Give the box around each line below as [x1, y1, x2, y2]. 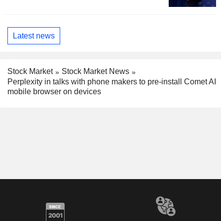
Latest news [13, 31, 55, 40]
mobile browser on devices [7, 87, 101, 96]
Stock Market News [62, 67, 129, 76]
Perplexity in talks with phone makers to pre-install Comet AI [7, 77, 216, 86]
